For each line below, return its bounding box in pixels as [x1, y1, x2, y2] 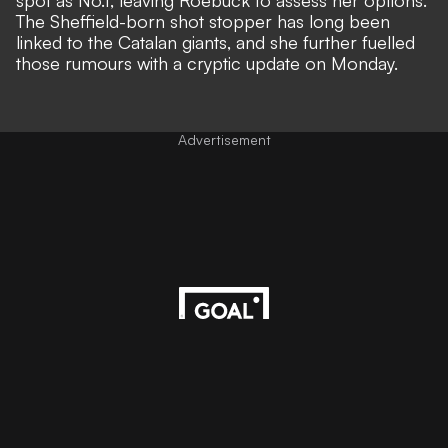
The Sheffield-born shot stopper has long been [16, 10, 390, 33]
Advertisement [177, 131, 271, 149]
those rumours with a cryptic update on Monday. [16, 52, 398, 75]
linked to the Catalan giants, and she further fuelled [16, 31, 415, 54]
